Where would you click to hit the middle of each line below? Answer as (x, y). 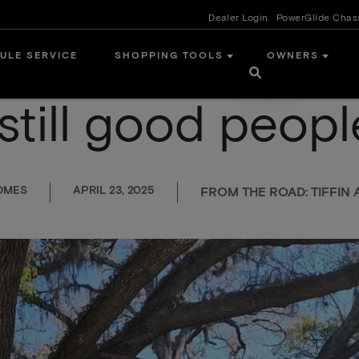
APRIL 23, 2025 (113, 190)
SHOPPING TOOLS (169, 56)
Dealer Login (238, 18)
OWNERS (292, 56)
